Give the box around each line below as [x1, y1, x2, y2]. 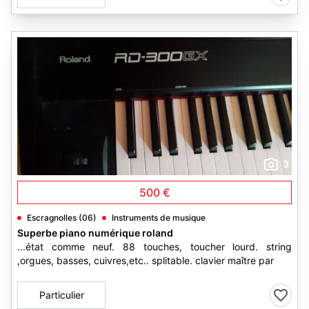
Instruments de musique [112, 212, 206, 223]
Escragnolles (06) [27, 212, 97, 223]
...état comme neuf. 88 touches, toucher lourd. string [17, 241, 292, 252]
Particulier [39, 289, 84, 301]
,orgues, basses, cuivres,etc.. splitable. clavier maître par [17, 255, 274, 266]
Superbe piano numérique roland [17, 227, 173, 239]
